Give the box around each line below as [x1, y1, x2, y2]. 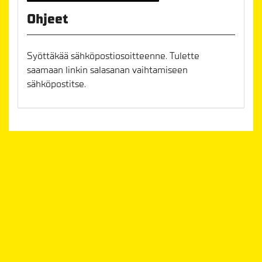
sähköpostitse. [27, 78, 86, 90]
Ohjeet [27, 11, 68, 27]
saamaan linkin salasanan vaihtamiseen [27, 64, 188, 76]
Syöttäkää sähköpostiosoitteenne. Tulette [27, 50, 199, 62]
